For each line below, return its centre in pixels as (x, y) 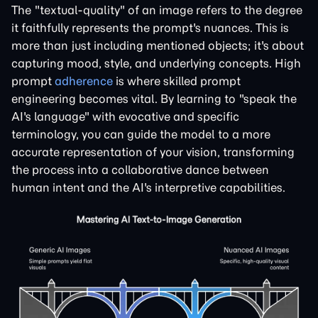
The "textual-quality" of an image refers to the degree (157, 10)
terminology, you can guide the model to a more (141, 134)
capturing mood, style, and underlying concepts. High (156, 63)
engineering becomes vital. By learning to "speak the (154, 99)
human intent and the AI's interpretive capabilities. (148, 187)
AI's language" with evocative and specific (125, 116)
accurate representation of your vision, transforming (153, 152)
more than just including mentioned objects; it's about (158, 45)
